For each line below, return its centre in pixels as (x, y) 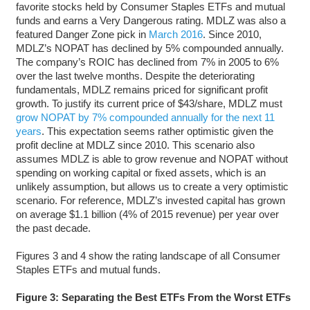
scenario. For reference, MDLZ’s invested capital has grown (150, 200)
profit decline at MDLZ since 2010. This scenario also (135, 145)
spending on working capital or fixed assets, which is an (140, 172)
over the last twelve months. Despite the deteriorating (135, 75)
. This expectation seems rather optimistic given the (157, 131)
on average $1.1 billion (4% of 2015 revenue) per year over (147, 214)
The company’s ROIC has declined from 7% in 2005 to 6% (147, 62)
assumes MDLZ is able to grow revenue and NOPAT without (152, 158)
